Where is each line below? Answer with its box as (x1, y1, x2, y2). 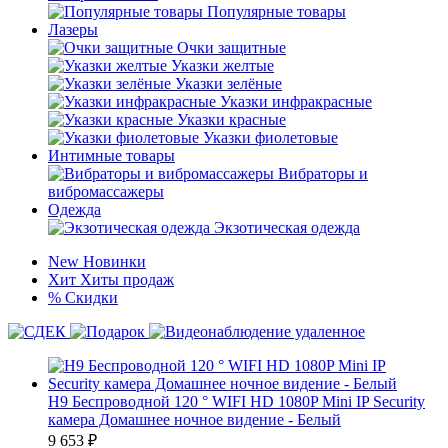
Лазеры (48, 21, 98, 38)
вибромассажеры (48, 183, 164, 200)
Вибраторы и (278, 165, 368, 182)
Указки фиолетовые (203, 129, 338, 146)
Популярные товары (207, 3, 346, 20)
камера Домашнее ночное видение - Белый (48, 411, 341, 428)
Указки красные (177, 111, 286, 128)
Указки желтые (171, 57, 274, 74)
